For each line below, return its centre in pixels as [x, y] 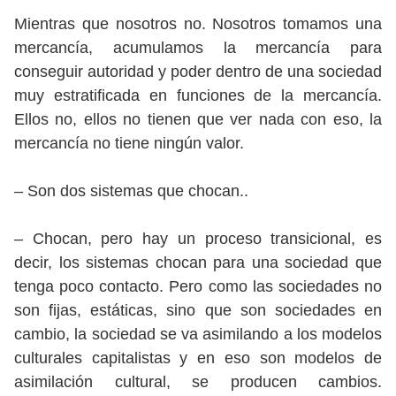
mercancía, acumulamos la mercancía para [198, 48]
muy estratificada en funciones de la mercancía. [198, 95]
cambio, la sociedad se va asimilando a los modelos [198, 334]
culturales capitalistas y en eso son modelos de [198, 358]
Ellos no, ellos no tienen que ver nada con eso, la [198, 119]
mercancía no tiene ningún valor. [129, 143]
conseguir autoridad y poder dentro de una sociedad [198, 72]
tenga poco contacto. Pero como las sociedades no [198, 286]
